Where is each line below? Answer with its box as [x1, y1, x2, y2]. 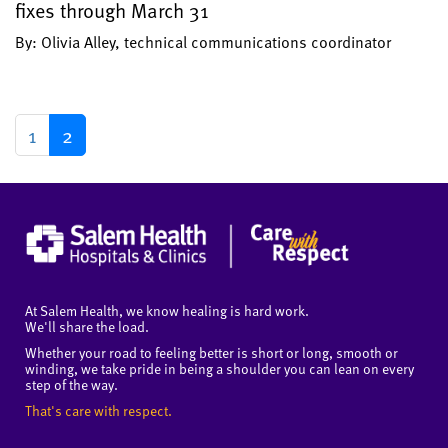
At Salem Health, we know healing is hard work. [25, 300, 309, 322]
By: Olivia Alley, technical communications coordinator [15, 30, 391, 55]
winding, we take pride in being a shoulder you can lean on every [25, 358, 414, 380]
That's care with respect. [25, 400, 172, 422]
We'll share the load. [25, 316, 149, 338]
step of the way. [25, 374, 118, 396]
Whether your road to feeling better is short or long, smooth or [25, 342, 398, 364]
